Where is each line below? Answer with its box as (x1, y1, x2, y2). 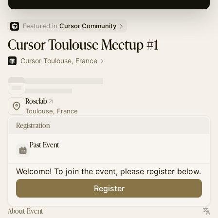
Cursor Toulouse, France (20, 56, 97, 65)
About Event (8, 206, 43, 216)
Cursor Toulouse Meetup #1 (8, 35, 158, 54)
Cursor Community (59, 22, 116, 30)
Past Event (30, 140, 59, 149)
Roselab (25, 96, 47, 106)
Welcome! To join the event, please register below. (16, 166, 201, 176)
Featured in (23, 22, 59, 30)
